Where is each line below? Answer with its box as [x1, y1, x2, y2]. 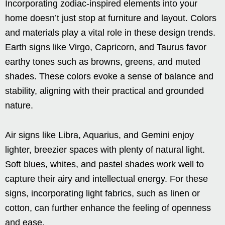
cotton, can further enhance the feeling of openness [5, 203, 211, 213]
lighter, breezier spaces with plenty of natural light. [5, 145, 205, 155]
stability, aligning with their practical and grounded [5, 86, 204, 96]
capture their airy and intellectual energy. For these [5, 174, 208, 184]
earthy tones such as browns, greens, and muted [5, 57, 200, 67]
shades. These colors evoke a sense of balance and [5, 71, 213, 82]
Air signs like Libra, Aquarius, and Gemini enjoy [5, 130, 194, 141]
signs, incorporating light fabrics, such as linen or [5, 188, 200, 199]
